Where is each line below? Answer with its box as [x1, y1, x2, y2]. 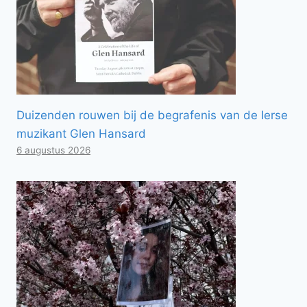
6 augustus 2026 [16, 144, 90, 156]
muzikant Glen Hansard [16, 126, 146, 140]
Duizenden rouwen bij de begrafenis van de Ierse [16, 108, 288, 122]
